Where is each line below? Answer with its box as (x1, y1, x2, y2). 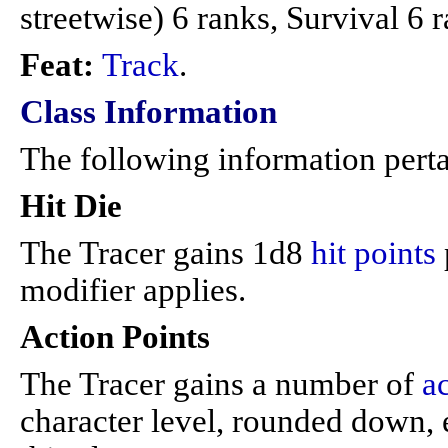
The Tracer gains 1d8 (20, 235, 311, 271)
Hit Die (20, 188, 122, 224)
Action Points (20, 319, 210, 355)
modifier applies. (20, 272, 246, 308)
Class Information (20, 94, 277, 130)
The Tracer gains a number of (20, 366, 422, 402)
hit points (311, 235, 436, 271)
